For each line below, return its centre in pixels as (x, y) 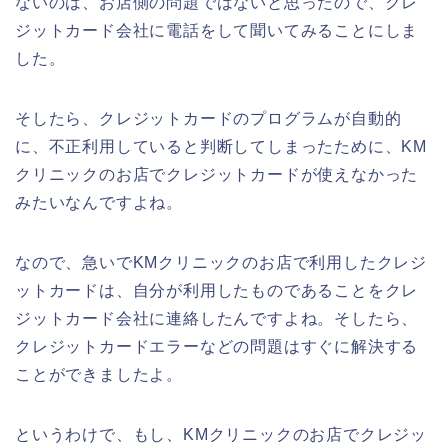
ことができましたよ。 (99, 374)
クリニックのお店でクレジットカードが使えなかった (217, 174)
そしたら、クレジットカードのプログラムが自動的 (208, 118)
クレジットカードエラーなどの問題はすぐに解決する (217, 346)
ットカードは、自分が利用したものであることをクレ (217, 290)
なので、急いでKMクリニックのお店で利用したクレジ (221, 262)
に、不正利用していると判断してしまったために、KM (221, 146)
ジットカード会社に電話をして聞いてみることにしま (217, 30)
